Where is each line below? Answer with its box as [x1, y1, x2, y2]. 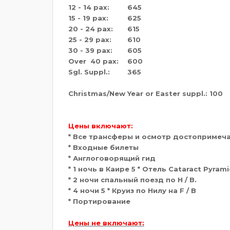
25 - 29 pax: [68, 35, 111, 44]
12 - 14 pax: [68, 3, 109, 11]
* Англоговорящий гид [68, 154, 156, 162]
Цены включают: [68, 121, 133, 130]
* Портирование [68, 197, 130, 205]
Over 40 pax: [68, 56, 119, 65]
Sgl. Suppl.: [68, 67, 110, 76]
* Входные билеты [68, 143, 139, 151]
